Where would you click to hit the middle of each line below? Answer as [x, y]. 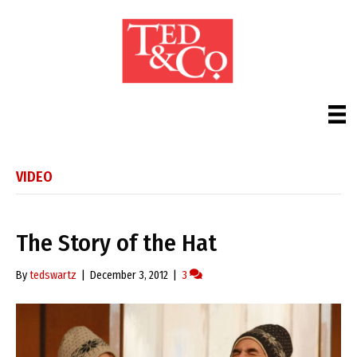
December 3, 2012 [129, 275]
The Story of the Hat [116, 243]
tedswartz [53, 275]
